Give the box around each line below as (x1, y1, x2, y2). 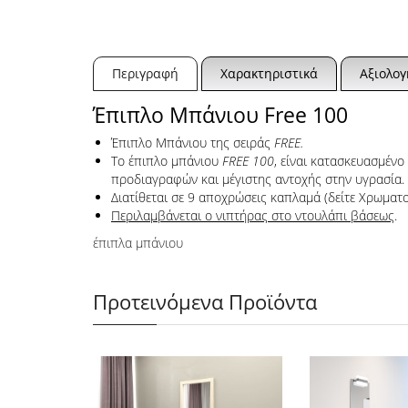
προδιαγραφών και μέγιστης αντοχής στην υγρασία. (111, 170, 404, 188)
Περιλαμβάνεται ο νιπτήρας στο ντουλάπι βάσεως (111, 207, 394, 224)
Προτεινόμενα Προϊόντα (93, 288, 317, 315)
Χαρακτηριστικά (220, 65, 318, 82)
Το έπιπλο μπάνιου (111, 152, 222, 169)
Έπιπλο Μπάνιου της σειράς (111, 134, 274, 151)
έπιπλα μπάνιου (93, 234, 183, 251)
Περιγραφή (112, 65, 178, 82)
